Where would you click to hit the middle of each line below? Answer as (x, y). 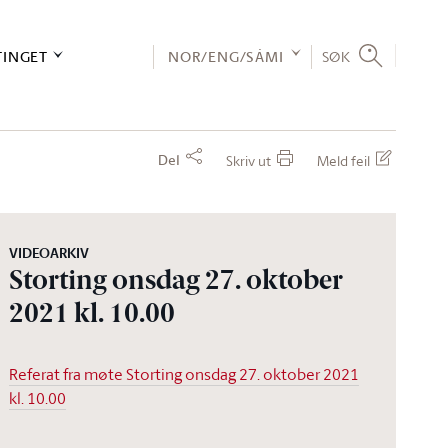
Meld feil (343, 160)
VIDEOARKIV (49, 253)
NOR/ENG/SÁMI (225, 56)
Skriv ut (248, 160)
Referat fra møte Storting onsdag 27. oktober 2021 (184, 374)
